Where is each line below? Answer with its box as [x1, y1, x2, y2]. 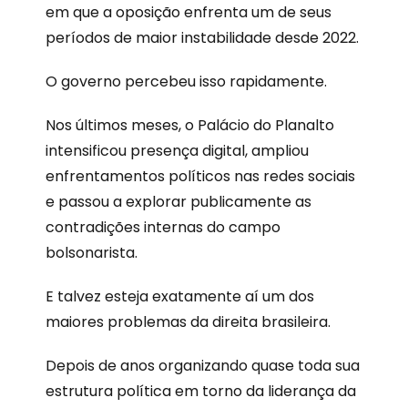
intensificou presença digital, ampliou [46, 139, 309, 161]
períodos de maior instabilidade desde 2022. [46, 26, 359, 48]
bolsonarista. [46, 241, 138, 263]
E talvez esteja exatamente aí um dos [46, 285, 314, 307]
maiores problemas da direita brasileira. [46, 311, 331, 332]
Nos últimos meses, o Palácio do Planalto [46, 114, 334, 136]
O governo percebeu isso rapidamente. [46, 70, 327, 92]
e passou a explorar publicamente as [46, 190, 311, 212]
